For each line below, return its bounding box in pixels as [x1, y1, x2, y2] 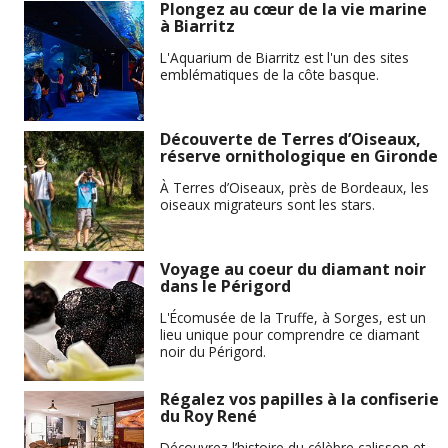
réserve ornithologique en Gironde [160, 145, 438, 168]
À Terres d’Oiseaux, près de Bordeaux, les [160, 177, 429, 197]
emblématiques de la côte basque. [160, 64, 379, 84]
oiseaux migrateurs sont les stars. [160, 194, 375, 214]
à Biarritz [160, 15, 235, 38]
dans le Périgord [160, 275, 291, 298]
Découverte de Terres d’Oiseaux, [160, 128, 421, 151]
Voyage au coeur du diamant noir [160, 258, 426, 281]
